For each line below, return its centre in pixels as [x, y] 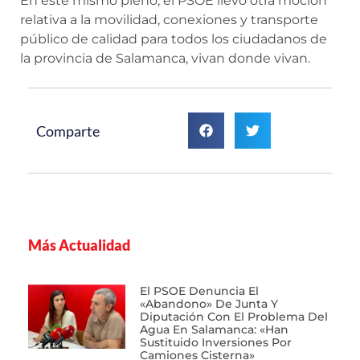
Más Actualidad [79, 245]
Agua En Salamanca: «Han [214, 330]
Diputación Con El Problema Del [233, 317]
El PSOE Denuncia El [199, 291]
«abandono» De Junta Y [209, 304]
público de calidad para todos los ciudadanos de [174, 39]
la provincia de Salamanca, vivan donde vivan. [165, 58]
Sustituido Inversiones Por [215, 343]
